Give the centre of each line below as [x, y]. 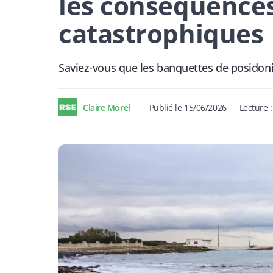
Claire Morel [107, 107]
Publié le [165, 107]
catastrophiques [161, 33]
